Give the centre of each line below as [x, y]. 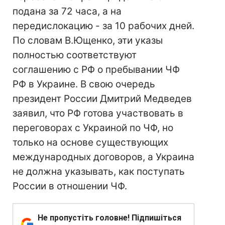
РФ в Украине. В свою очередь [84, 84]
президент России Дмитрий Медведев [102, 99]
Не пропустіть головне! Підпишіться [109, 218]
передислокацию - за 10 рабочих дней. [103, 26]
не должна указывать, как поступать [99, 172]
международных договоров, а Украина [103, 157]
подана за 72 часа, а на [67, 11]
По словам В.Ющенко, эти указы [88, 40]
